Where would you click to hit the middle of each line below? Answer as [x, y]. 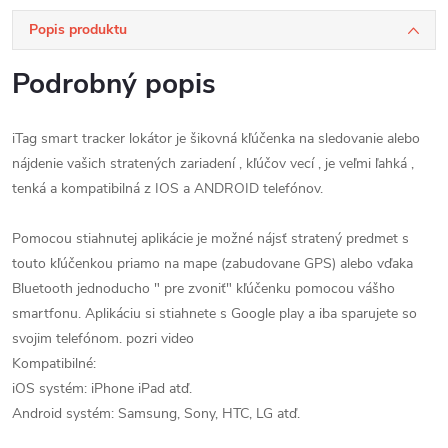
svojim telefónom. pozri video [103, 338]
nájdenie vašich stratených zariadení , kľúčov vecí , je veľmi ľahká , [213, 163]
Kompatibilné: [54, 363]
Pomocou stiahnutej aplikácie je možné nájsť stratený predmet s [210, 238]
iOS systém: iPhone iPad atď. [102, 388]
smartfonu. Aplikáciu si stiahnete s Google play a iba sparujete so [214, 313]
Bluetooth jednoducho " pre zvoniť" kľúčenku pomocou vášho [203, 288]
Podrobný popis [114, 83]
